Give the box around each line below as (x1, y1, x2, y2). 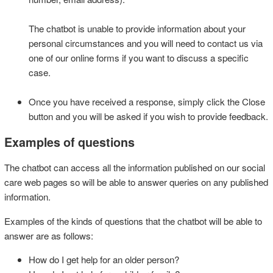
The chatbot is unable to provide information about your (28, 21, 246, 35)
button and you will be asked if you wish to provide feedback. (28, 109, 268, 122)
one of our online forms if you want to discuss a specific (28, 51, 249, 64)
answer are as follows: (4, 229, 93, 242)
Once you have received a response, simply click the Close (28, 94, 265, 108)
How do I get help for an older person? (28, 252, 179, 266)
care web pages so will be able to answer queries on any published (4, 175, 268, 189)
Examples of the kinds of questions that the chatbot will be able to (4, 214, 262, 227)
